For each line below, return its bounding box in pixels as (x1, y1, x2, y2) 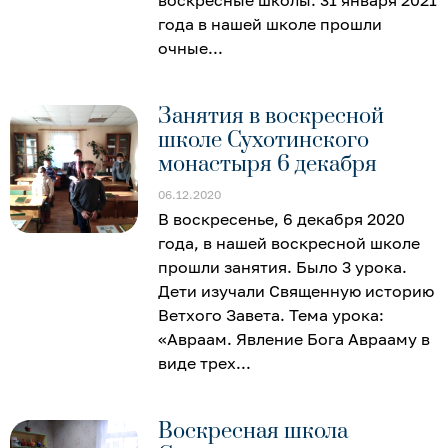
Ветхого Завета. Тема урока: (158, 304, 385, 325)
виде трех (158, 352, 237, 373)
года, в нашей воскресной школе (158, 232, 421, 253)
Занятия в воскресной (158, 102, 385, 130)
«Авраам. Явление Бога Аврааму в (158, 328, 431, 349)
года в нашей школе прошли (158, 13, 383, 34)
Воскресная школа (158, 417, 349, 445)
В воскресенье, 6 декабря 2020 (158, 208, 406, 229)
